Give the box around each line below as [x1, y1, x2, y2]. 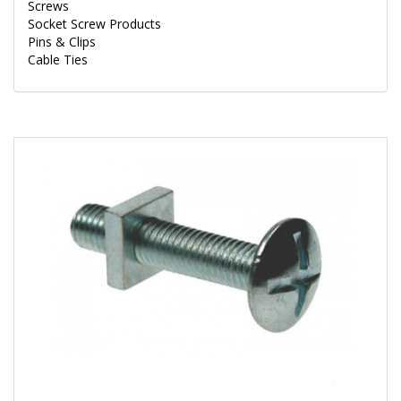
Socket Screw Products [28, 15, 161, 32]
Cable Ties [28, 51, 88, 68]
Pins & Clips [28, 33, 96, 50]
